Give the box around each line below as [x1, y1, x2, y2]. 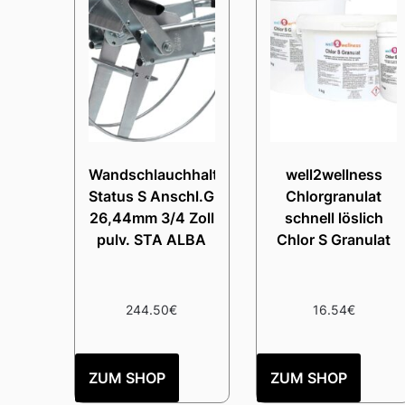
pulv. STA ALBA [97, 230, 207, 249]
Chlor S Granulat [277, 230, 391, 249]
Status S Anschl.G [89, 186, 215, 205]
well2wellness [285, 165, 382, 184]
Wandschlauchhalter [89, 165, 231, 184]
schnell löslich [284, 208, 383, 227]
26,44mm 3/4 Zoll [89, 208, 214, 227]
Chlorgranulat [286, 186, 382, 205]
